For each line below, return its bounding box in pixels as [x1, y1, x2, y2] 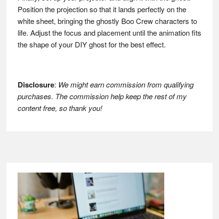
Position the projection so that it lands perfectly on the [17, 4, 186, 15]
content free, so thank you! [17, 103, 102, 113]
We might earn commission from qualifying [58, 79, 194, 90]
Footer [17, 171, 57, 189]
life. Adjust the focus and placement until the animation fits [17, 27, 201, 38]
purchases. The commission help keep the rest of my [17, 91, 187, 102]
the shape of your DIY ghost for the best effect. [17, 39, 166, 50]
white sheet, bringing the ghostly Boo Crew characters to [17, 16, 197, 26]
